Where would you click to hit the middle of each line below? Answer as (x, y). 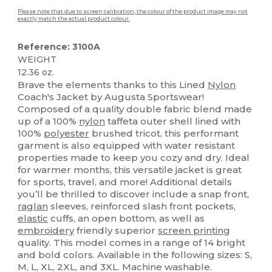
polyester (67, 134)
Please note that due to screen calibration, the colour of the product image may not (133, 12)
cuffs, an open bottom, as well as (127, 219)
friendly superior (116, 231)
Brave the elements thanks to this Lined (113, 85)
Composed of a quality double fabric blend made (135, 109)
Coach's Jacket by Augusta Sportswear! (111, 97)
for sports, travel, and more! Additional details (125, 182)
